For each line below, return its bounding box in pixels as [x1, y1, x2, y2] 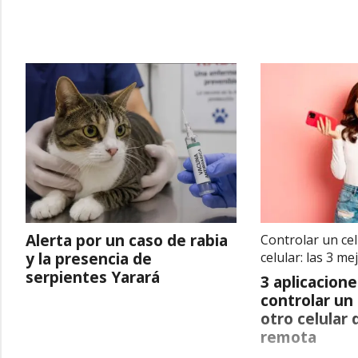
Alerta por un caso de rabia [26, 229, 228, 251]
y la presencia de [26, 248, 152, 269]
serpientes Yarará [26, 266, 160, 288]
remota [261, 326, 317, 348]
